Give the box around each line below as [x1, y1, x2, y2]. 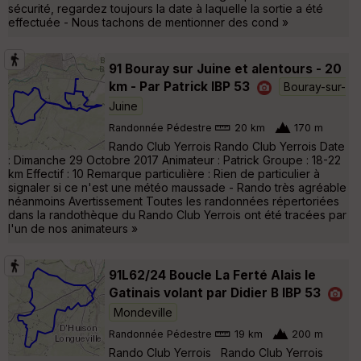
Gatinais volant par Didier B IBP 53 [109, 284, 321, 301]
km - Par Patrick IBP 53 [109, 78, 250, 94]
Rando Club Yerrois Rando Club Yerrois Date [109, 139, 345, 153]
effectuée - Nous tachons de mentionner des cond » [8, 15, 288, 29]
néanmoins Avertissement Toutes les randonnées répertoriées [8, 193, 339, 208]
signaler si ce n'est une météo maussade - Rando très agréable [8, 180, 346, 194]
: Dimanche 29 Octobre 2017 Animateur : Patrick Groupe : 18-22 [8, 152, 341, 167]
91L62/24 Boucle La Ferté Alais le [109, 267, 316, 283]
